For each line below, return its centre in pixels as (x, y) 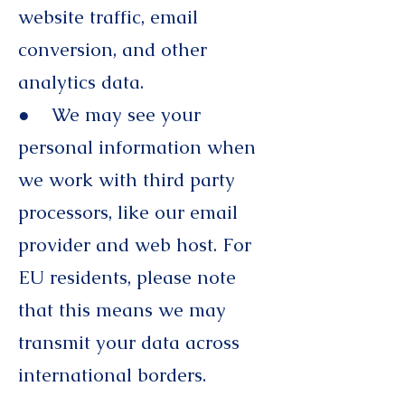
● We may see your (109, 114)
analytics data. (84, 82)
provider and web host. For (135, 245)
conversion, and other (113, 49)
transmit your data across (129, 342)
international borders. (115, 375)
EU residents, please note (127, 277)
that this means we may (122, 310)
